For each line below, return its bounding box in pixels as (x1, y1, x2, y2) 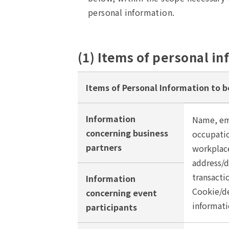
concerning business (86, 127, 168, 139)
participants (86, 201, 137, 213)
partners (86, 141, 122, 153)
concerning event (86, 187, 157, 199)
